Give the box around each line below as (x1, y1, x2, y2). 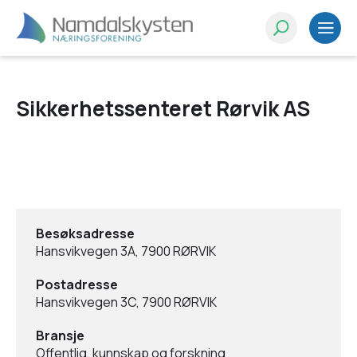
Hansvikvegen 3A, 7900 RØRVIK (36, 242, 216, 260)
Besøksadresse (36, 225, 135, 242)
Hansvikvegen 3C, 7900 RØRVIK (36, 293, 217, 311)
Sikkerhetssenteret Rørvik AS (16, 94, 310, 123)
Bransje (36, 327, 84, 344)
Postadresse (36, 276, 118, 293)
